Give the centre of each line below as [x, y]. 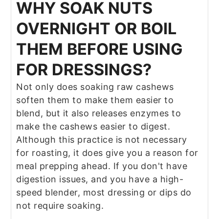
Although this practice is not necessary [102, 140]
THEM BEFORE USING [100, 49]
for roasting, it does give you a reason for [107, 153]
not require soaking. [61, 206]
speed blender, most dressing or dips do [104, 193]
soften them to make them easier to [95, 100]
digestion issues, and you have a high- [100, 179]
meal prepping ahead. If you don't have [102, 166]
